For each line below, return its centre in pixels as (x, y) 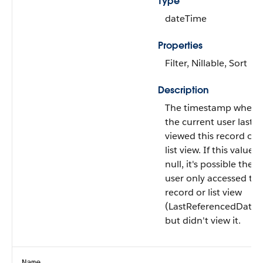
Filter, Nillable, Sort (206, 63)
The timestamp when (211, 108)
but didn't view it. (203, 220)
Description (183, 90)
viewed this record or (211, 136)
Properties (180, 45)
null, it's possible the (209, 164)
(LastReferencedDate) (213, 206)
